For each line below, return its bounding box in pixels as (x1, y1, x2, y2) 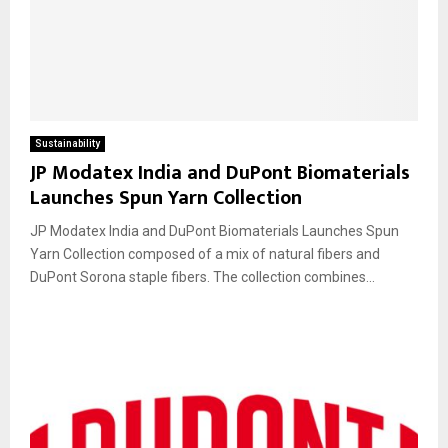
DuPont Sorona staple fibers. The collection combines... (30, 269, 375, 286)
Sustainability (35, 138, 100, 150)
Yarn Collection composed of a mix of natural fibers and (30, 246, 380, 263)
